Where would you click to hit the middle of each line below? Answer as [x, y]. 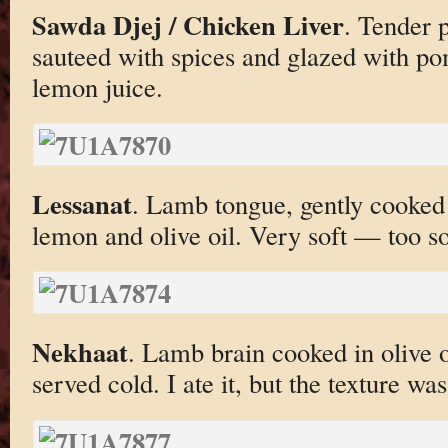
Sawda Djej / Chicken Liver [187, 24]
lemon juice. [97, 86]
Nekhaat [79, 352]
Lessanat [81, 203]
